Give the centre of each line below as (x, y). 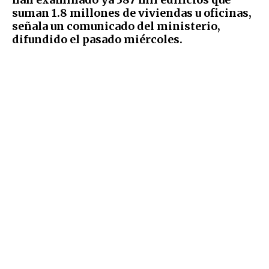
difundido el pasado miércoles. (98, 40)
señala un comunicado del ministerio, (116, 26)
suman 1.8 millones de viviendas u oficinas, (132, 13)
